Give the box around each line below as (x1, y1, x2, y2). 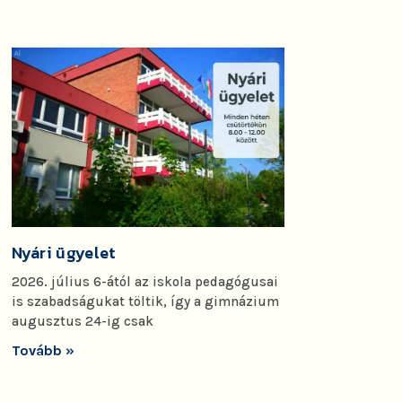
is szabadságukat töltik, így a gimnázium (11, 293, 279, 310)
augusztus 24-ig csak (11, 313, 153, 330)
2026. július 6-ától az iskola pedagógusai (11, 274, 278, 291)
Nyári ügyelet (11, 240, 117, 266)
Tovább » (11, 342, 74, 360)
